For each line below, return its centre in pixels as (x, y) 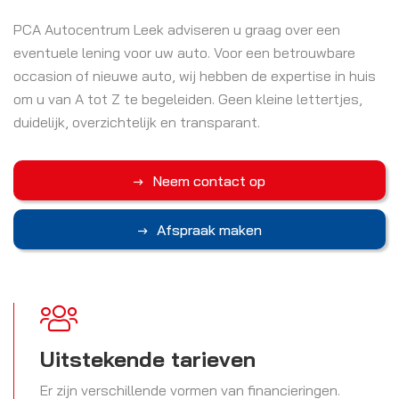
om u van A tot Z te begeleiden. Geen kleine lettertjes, (188, 99)
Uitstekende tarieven (148, 359)
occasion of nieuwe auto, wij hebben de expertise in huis (195, 76)
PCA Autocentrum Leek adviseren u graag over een (177, 29)
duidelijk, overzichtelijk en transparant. (137, 122)
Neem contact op (209, 180)
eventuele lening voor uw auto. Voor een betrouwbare (184, 53)
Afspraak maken (209, 229)
